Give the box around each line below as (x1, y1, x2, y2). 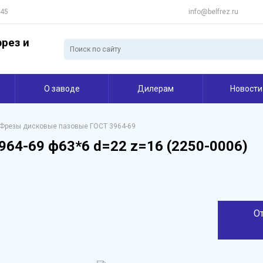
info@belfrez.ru (188, 8, 238, 16)
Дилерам (137, 83, 174, 93)
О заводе (43, 83, 80, 93)
